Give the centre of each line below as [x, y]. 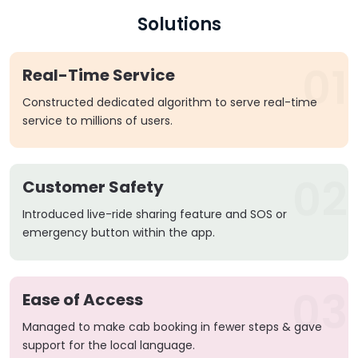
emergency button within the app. [119, 233]
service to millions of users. [97, 121]
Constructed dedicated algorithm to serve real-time [170, 102]
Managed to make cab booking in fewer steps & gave [172, 326]
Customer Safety [93, 187]
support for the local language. [109, 345]
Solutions [179, 24]
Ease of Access [83, 299]
